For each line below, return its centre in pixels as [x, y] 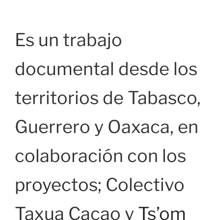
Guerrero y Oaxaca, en [107, 127]
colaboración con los [100, 156]
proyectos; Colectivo [100, 185]
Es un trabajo [69, 40]
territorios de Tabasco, [108, 98]
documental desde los [106, 69]
